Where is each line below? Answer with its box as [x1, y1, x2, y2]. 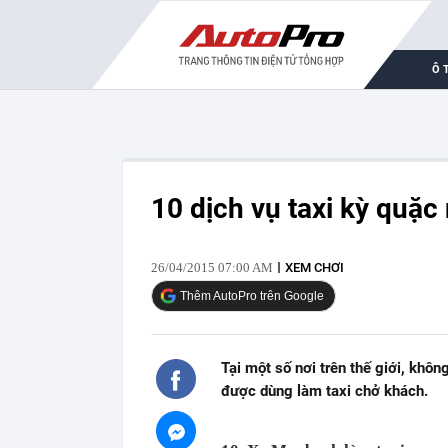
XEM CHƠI [285, 260, 344, 275]
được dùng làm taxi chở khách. [221, 382, 428, 400]
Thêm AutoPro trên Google [179, 288, 324, 303]
